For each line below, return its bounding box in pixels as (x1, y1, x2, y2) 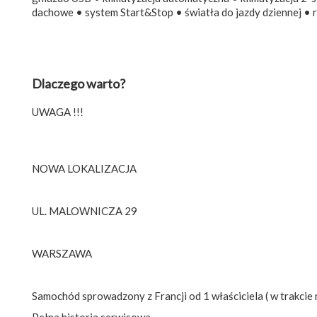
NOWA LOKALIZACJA (32, 161, 137, 175)
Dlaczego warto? (32, 75, 125, 91)
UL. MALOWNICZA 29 (32, 204, 137, 217)
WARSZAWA (32, 246, 92, 260)
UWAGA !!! (32, 105, 83, 118)
